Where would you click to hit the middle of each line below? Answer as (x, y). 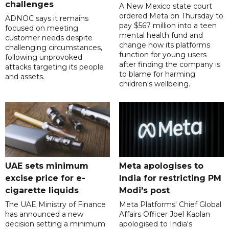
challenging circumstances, (54, 47)
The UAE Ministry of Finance (55, 204)
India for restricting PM (170, 178)
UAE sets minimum (47, 166)
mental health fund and (161, 35)
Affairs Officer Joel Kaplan (164, 214)
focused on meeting (42, 28)
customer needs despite (49, 38)
